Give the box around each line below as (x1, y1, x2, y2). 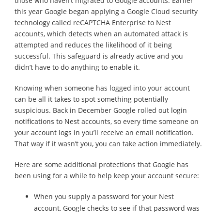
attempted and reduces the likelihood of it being (15, 40, 172, 49)
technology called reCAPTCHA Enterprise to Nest (15, 17, 171, 27)
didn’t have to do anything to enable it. (15, 62, 140, 72)
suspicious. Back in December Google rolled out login (15, 105, 187, 115)
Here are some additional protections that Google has (15, 159, 188, 169)
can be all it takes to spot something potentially (15, 94, 168, 104)
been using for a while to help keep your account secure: (15, 170, 199, 180)
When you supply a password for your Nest (34, 191, 174, 201)
